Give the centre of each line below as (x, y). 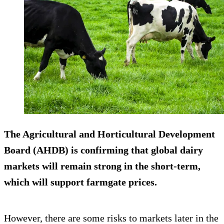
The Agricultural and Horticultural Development (109, 134)
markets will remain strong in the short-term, (102, 166)
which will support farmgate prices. (80, 182)
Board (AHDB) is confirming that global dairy (103, 150)
